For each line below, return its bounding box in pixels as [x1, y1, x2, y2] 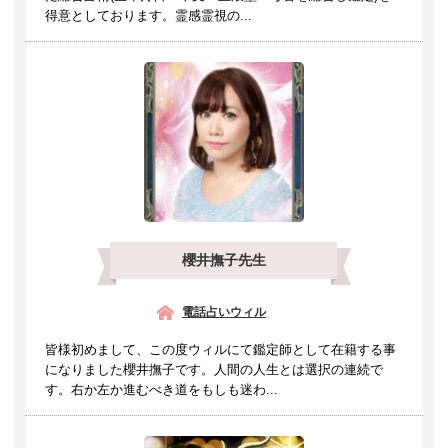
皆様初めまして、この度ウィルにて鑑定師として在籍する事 [45, 341, 396, 357]
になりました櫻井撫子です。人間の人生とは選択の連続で [45, 361, 383, 377]
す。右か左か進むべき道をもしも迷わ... [45, 381, 278, 397]
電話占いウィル [182, 304, 266, 319]
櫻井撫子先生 [182, 251, 266, 268]
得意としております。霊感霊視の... [45, 7, 252, 23]
